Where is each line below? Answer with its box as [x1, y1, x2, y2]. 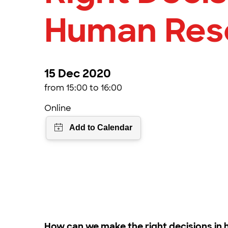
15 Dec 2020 [44, 66, 111, 81]
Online [44, 103, 71, 113]
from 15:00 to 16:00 [44, 82, 122, 93]
